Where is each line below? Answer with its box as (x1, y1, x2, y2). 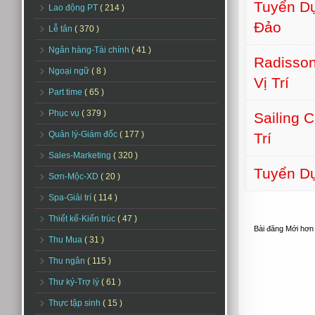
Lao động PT (49, 3, 100, 13)
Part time (49, 87, 84, 97)
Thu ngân (49, 256, 87, 266)
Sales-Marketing (49, 150, 113, 160)
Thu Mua (49, 235, 84, 245)
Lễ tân (49, 24, 75, 34)
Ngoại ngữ (49, 66, 91, 76)
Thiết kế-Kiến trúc (49, 214, 117, 224)
